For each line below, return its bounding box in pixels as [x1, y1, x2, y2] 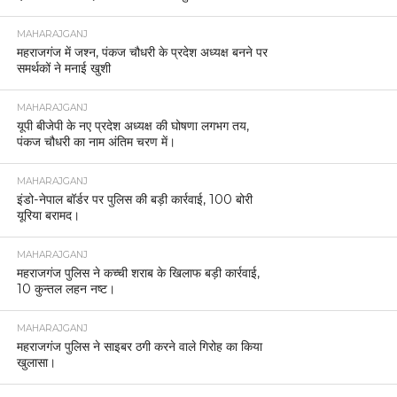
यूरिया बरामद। [16, 206, 80, 223]
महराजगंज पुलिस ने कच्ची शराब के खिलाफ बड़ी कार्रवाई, [16, 264, 260, 281]
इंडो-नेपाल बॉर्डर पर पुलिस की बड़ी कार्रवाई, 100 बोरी [16, 191, 253, 207]
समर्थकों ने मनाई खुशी [16, 59, 111, 76]
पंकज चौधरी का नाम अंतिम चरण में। [16, 133, 175, 150]
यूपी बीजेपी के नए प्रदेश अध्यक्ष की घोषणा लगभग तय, [16, 117, 249, 134]
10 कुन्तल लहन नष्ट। [16, 280, 115, 297]
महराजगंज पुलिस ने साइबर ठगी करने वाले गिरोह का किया [16, 338, 262, 354]
